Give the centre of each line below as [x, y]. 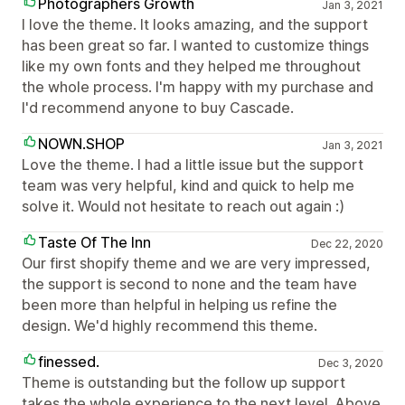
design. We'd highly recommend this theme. [170, 325]
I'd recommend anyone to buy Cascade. [158, 108]
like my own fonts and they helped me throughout [191, 66]
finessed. [69, 362]
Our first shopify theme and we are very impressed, [196, 263]
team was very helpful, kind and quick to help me [188, 185]
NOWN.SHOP [81, 144]
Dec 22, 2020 [347, 244]
